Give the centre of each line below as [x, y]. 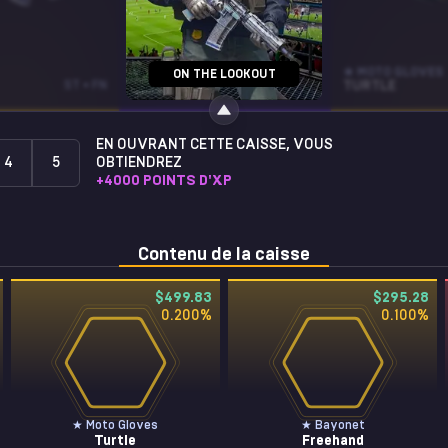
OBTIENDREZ [139, 163]
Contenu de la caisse [224, 255]
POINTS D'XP [187, 181]
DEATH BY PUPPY [190, 86]
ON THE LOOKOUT [224, 74]
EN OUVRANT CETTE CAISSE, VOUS [214, 145]
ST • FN [85, 85]
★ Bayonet [332, 425]
